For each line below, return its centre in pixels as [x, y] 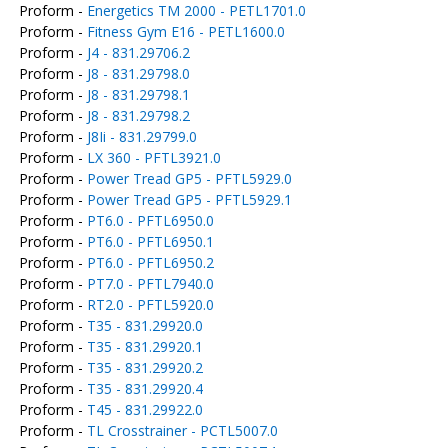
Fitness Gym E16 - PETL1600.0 [185, 31]
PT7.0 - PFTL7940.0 [150, 283]
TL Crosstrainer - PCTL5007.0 [182, 430]
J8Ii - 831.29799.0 [141, 136]
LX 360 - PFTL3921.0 [153, 157]
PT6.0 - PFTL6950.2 [150, 262]
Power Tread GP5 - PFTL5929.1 [189, 199]
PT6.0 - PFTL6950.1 [150, 241]
